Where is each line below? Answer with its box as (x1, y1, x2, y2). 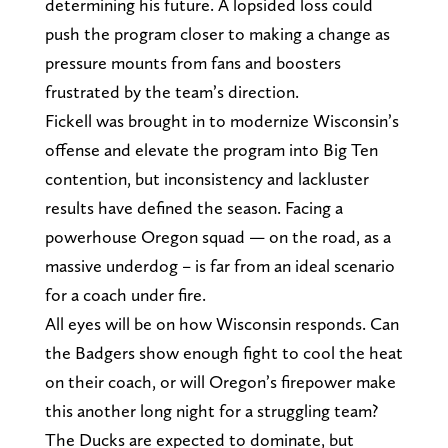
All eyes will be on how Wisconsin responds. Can (44, 312, 399, 334)
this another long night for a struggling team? (44, 399, 378, 421)
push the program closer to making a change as (44, 22, 390, 44)
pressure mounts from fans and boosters (44, 51, 341, 73)
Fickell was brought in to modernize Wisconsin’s (44, 109, 399, 131)
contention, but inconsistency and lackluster (44, 167, 369, 189)
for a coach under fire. (44, 283, 206, 305)
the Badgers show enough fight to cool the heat (44, 341, 403, 363)
